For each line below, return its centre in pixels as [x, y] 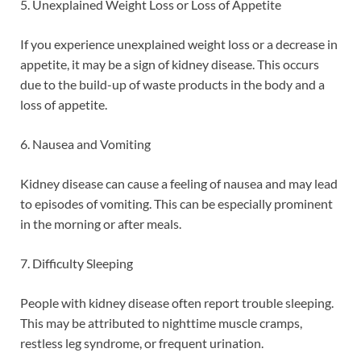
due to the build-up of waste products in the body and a [172, 84]
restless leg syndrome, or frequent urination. [142, 342]
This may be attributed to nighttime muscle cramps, [161, 322]
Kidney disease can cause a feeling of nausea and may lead [179, 183]
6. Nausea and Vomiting [85, 143]
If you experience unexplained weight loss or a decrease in [179, 44]
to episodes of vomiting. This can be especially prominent [176, 203]
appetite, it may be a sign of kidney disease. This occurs [170, 64]
